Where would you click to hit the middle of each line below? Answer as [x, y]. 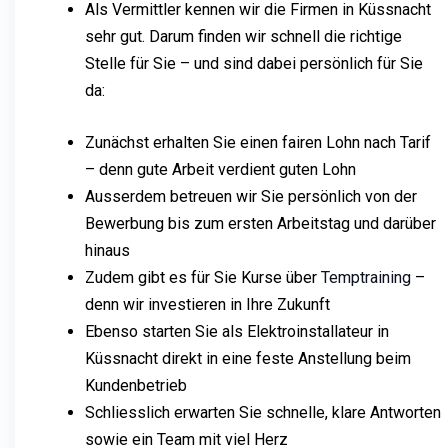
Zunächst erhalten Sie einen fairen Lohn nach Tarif [258, 142]
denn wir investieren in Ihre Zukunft [207, 304]
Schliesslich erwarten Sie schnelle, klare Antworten [263, 412]
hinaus [107, 250]
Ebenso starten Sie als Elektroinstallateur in [237, 331]
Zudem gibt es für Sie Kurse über [203, 277]
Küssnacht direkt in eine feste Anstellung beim [248, 358]
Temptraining [366, 277]
